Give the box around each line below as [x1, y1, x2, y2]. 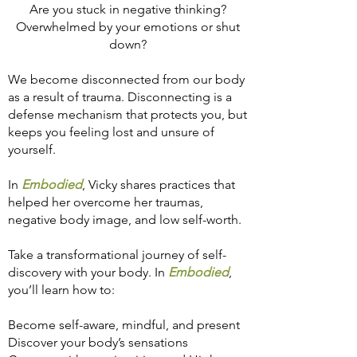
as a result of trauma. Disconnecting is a [8, 88, 232, 104]
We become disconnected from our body [8, 71, 245, 87]
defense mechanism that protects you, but [8, 106, 247, 122]
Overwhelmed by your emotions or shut [15, 18, 240, 34]
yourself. [8, 141, 56, 157]
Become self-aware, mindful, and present [8, 316, 240, 332]
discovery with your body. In [8, 264, 168, 280]
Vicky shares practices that [88, 176, 235, 192]
